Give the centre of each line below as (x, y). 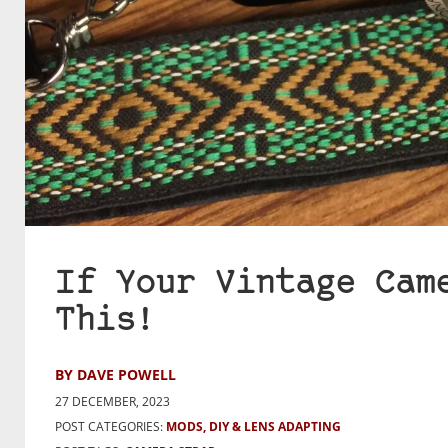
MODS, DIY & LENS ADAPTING (253, 427)
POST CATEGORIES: (109, 427)
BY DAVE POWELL (115, 375)
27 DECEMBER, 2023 (112, 402)
